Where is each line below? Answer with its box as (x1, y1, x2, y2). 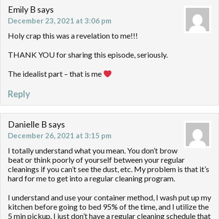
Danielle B (8, 119, 47, 130)
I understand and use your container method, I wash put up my (8, 193, 211, 202)
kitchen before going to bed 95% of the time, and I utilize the (8, 202, 209, 212)
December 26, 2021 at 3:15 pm (8, 131, 111, 140)
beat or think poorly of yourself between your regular (8, 155, 185, 165)
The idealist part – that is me (8, 69, 103, 79)
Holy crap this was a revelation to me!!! (8, 31, 138, 41)
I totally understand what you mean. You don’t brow (8, 146, 177, 155)
